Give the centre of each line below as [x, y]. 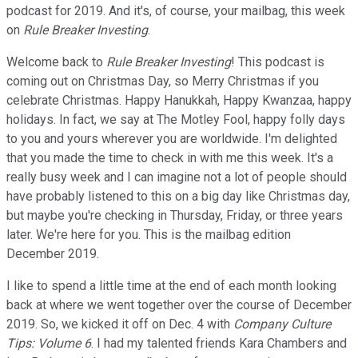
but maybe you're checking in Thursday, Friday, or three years [175, 215]
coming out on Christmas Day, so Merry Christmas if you [163, 81]
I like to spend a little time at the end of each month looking [171, 285]
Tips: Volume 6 [49, 343]
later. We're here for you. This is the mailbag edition [149, 234]
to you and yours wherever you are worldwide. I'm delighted [172, 138]
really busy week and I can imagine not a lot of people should [177, 177]
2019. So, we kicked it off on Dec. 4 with [120, 324]
